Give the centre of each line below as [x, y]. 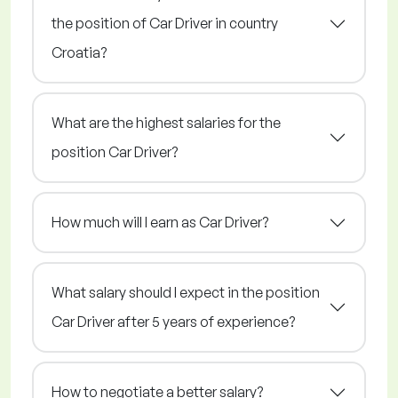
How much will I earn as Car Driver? [160, 223]
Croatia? [79, 53]
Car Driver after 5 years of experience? [173, 322]
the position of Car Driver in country [165, 24]
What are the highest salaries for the [166, 123]
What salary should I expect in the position [186, 293]
